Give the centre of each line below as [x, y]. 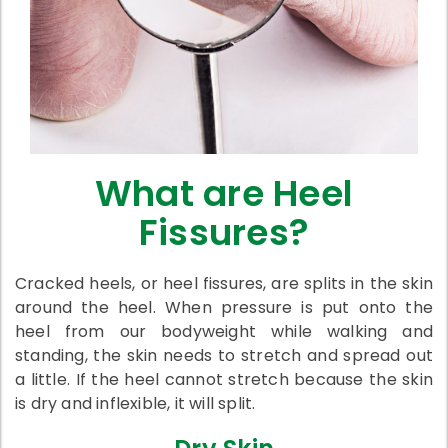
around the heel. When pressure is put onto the [224, 308]
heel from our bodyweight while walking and [224, 332]
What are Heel [224, 194]
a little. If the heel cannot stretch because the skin [224, 380]
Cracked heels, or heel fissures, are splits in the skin [224, 284]
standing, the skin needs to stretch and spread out [224, 356]
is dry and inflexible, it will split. [135, 404]
